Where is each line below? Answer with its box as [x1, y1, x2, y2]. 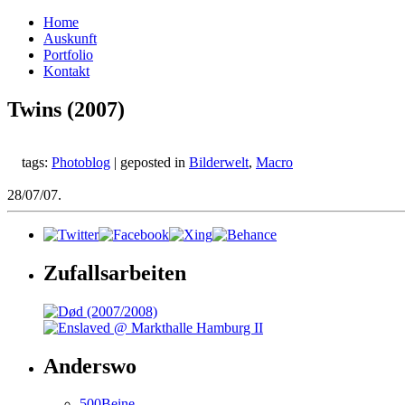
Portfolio [43, 47, 93, 62]
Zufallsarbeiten [43, 260, 186, 285]
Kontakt [43, 63, 89, 79]
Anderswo [43, 353, 137, 378]
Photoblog [52, 154, 110, 170]
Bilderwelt [189, 154, 249, 170]
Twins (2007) [7, 97, 125, 121]
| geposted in [110, 154, 189, 170]
